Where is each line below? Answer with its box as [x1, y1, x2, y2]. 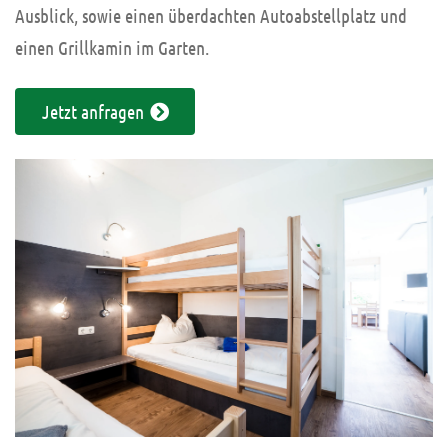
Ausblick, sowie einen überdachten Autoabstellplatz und [15, 3, 407, 27]
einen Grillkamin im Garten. [15, 35, 209, 59]
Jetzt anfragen [41, 99, 148, 123]
